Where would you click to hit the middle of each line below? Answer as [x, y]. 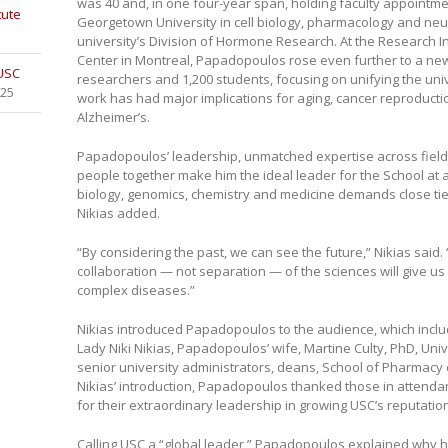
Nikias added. [118, 212]
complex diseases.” [135, 289]
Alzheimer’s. [113, 116]
